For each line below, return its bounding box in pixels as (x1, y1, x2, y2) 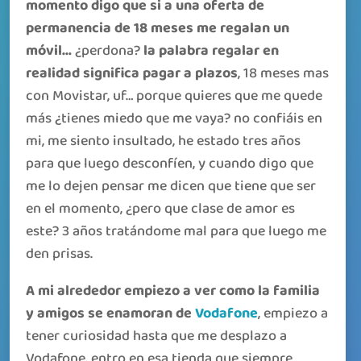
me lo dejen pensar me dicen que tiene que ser (26, 174, 316, 198)
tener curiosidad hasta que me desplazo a (26, 324, 287, 348)
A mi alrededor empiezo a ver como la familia (26, 279, 320, 303)
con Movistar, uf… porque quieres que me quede (26, 84, 322, 108)
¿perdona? (72, 39, 143, 63)
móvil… (26, 39, 72, 63)
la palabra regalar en (143, 39, 279, 63)
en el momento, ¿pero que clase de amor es (26, 197, 295, 221)
